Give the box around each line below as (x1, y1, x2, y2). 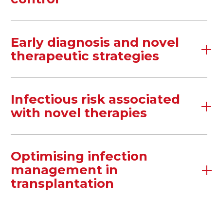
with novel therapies (11, 105, 147, 121)
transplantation (11, 176, 114, 191)
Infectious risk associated (11, 91, 181, 107)
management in (11, 162, 118, 178)
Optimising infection (11, 148, 148, 164)
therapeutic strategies (11, 48, 160, 64)
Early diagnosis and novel (11, 35, 180, 50)
